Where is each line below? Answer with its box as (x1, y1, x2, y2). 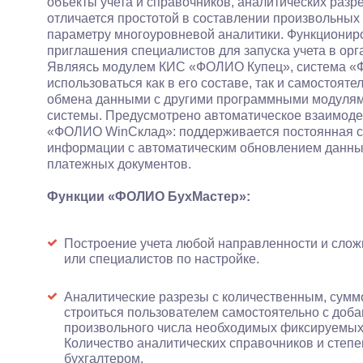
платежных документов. (46, 157, 191, 171)
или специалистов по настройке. (63, 252, 259, 266)
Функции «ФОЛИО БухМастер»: (46, 190, 250, 203)
